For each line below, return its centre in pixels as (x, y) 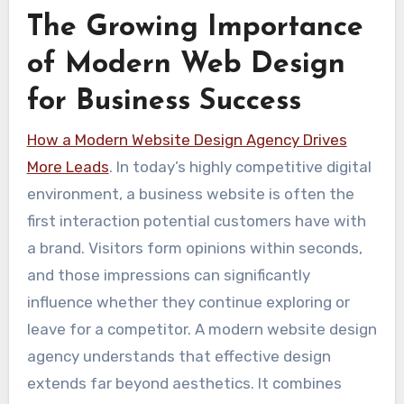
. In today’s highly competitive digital (240, 167)
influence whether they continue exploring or (188, 303)
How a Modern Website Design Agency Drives (32, 140)
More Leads (68, 167)
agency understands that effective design (179, 357)
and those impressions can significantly (168, 275)
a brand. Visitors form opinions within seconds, (194, 248)
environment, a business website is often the (190, 194)
